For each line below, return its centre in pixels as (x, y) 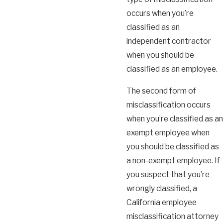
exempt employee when (168, 132)
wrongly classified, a (162, 188)
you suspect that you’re (168, 174)
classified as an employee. (173, 69)
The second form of (161, 91)
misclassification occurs (168, 105)
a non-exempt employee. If (173, 160)
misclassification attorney (172, 216)
